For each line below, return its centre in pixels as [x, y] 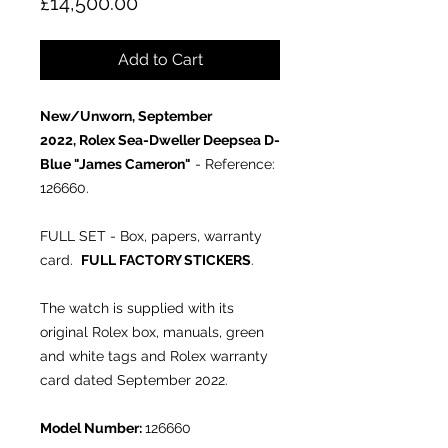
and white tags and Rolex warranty [154, 356]
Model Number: [92, 428]
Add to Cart [160, 59]
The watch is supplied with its [137, 308]
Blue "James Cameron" [115, 164]
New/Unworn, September [126, 116]
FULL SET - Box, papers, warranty [151, 236]
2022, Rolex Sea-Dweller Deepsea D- [160, 140]
